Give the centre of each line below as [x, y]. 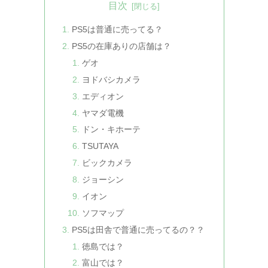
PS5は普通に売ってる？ [117, 30]
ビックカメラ [107, 163]
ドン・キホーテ [112, 130]
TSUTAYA [100, 146]
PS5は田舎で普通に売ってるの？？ [138, 229]
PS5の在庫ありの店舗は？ [121, 46]
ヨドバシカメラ [112, 79]
